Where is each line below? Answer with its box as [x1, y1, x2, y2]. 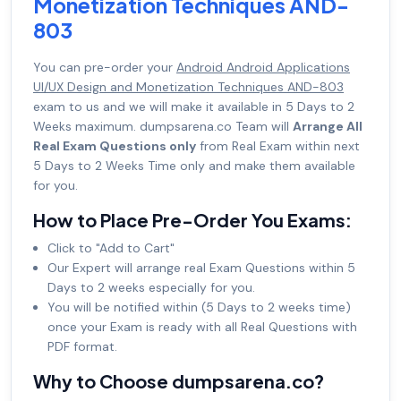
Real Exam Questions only [33, 138, 196, 155]
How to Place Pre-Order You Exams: [33, 209, 352, 232]
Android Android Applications [176, 59, 350, 76]
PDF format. [47, 338, 117, 355]
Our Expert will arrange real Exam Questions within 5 [47, 260, 355, 277]
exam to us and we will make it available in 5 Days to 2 [33, 98, 354, 115]
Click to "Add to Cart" [47, 240, 175, 257]
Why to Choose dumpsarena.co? [33, 370, 324, 393]
